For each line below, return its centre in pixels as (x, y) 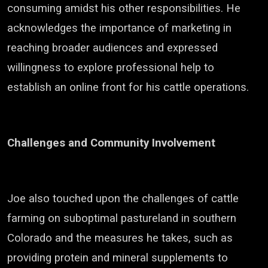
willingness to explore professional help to (111, 68)
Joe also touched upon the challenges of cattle (123, 199)
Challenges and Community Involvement (111, 143)
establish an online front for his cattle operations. (128, 87)
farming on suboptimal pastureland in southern (122, 218)
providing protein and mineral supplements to (118, 258)
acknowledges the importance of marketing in (119, 28)
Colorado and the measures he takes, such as (120, 238)
